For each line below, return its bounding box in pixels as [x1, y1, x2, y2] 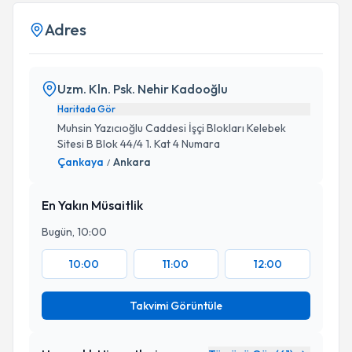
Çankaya [57, 155, 104, 169]
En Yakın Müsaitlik [42, 197, 143, 213]
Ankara [113, 155, 151, 169]
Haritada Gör [57, 103, 115, 115]
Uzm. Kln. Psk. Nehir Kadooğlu [57, 81, 228, 97]
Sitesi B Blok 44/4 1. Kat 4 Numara [57, 137, 220, 151]
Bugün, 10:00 [42, 225, 107, 239]
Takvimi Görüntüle [130, 299, 222, 313]
